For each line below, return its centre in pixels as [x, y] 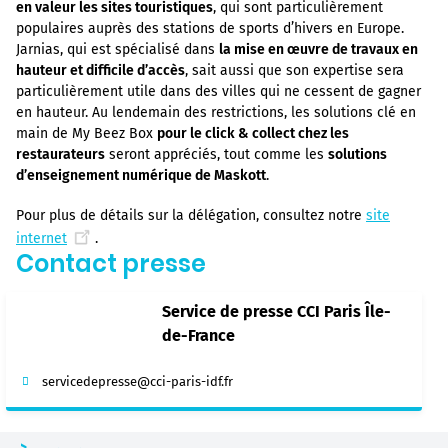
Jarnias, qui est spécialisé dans [117, 50]
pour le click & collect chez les [253, 134]
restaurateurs [60, 155]
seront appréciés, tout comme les [216, 155]
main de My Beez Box [86, 134]
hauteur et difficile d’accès [100, 71]
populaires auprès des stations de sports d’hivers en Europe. [210, 29]
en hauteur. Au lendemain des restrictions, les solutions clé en [216, 113]
